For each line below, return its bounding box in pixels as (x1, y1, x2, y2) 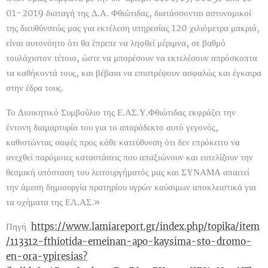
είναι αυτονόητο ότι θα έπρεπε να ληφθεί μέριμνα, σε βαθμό (6, 36, 226, 48)
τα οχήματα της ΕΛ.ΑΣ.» (6, 196, 100, 208)
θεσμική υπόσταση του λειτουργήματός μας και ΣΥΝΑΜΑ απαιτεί (6, 166, 249, 178)
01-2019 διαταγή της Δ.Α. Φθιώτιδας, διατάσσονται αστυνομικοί (6, 7, 251, 19)
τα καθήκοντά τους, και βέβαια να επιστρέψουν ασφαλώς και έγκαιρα (6, 66, 261, 78)
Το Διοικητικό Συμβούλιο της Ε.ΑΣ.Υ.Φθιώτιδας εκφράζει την (6, 106, 236, 118)
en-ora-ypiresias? (6, 250, 87, 262)
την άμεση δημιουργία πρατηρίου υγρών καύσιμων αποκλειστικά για (6, 181, 256, 193)
